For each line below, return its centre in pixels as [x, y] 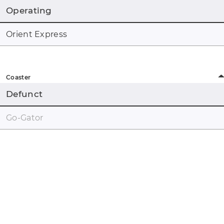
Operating [29, 10]
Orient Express [37, 34]
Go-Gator [25, 117]
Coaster [18, 77]
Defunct [24, 94]
